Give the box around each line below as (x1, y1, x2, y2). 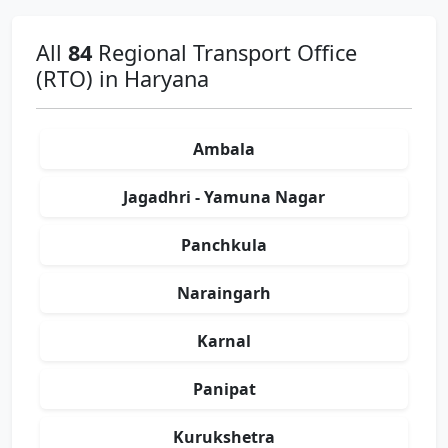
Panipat (192, 378, 256, 401)
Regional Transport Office (92, 38, 357, 68)
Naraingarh (177, 282, 271, 305)
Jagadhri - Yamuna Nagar (123, 186, 325, 209)
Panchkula (181, 234, 267, 257)
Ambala (193, 138, 255, 161)
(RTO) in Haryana (36, 64, 209, 94)
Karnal (197, 330, 251, 353)
